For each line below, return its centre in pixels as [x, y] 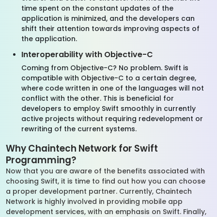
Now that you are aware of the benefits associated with [105, 171]
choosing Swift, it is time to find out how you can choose [106, 181]
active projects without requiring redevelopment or [112, 119]
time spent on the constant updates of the [97, 8]
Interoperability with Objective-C [87, 54]
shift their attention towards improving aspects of [110, 29]
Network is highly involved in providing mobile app [94, 201]
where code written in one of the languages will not [113, 88]
